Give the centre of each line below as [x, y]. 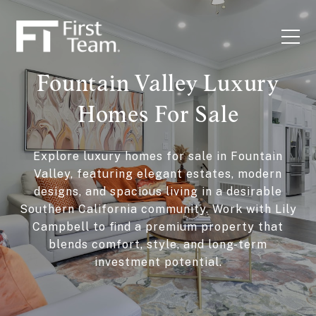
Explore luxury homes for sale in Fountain [158, 156]
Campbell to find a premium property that [158, 226]
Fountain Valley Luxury [158, 83]
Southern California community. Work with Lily [158, 209]
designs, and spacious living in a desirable [158, 191]
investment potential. [158, 262]
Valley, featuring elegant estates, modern [158, 174]
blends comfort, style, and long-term [158, 244]
